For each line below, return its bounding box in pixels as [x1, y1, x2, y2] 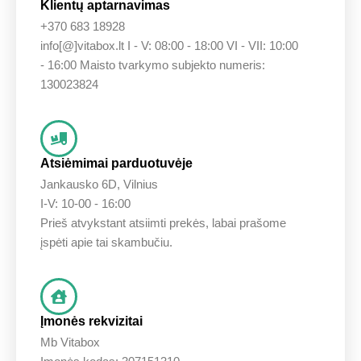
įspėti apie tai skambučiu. [40, 235, 172, 250]
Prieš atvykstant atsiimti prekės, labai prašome [40, 216, 286, 230]
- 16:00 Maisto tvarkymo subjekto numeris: [40, 58, 265, 73]
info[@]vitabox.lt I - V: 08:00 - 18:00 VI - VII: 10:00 [40, 39, 298, 53]
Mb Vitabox [40, 335, 100, 350]
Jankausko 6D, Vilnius [40, 177, 158, 192]
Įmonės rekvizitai [40, 314, 143, 329]
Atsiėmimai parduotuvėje [40, 156, 193, 171]
